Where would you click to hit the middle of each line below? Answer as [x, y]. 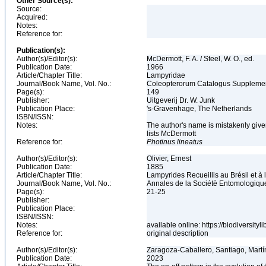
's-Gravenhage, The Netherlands [200, 109]
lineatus [190, 142]
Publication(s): [41, 50]
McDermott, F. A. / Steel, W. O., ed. [201, 59]
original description [178, 233]
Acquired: [32, 17]
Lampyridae [167, 75]
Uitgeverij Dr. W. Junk [182, 100]
